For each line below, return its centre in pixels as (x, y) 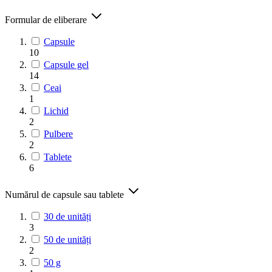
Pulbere (58, 134)
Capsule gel (66, 64)
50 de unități (67, 239)
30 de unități (67, 216)
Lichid (56, 110)
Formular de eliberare (47, 19)
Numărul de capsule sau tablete (66, 194)
